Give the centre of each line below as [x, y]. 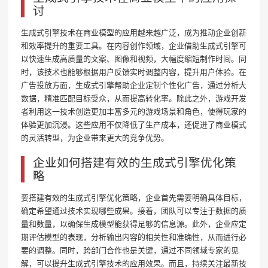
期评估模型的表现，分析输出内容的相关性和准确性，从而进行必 [134, 237]
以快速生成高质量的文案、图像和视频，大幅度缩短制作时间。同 [134, 59]
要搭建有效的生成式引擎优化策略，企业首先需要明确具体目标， [134, 198]
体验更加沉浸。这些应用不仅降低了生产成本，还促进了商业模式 [134, 125]
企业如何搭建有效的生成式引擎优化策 [135, 163]
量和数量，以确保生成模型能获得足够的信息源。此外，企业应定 [134, 224]
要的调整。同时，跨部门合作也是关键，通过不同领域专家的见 [130, 250]
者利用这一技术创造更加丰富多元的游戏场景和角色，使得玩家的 [134, 112]
